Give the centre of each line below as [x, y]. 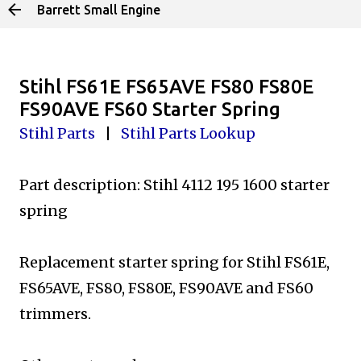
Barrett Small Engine [99, 10]
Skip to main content [180, 20]
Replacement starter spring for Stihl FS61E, [174, 262]
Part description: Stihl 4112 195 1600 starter [174, 185]
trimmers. [55, 314]
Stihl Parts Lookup [188, 133]
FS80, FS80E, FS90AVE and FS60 [200, 288]
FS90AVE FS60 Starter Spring [150, 109]
